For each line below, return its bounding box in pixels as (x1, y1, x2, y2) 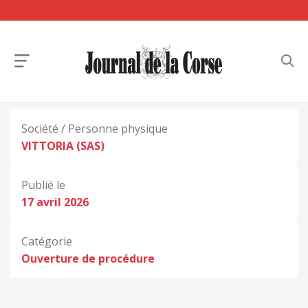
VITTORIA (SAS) (21, 138, 104, 153)
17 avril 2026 (21, 195, 89, 210)
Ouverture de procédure (21, 251, 155, 266)
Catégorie (21, 234, 72, 249)
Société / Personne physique (21, 121, 168, 136)
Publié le (21, 177, 65, 192)
